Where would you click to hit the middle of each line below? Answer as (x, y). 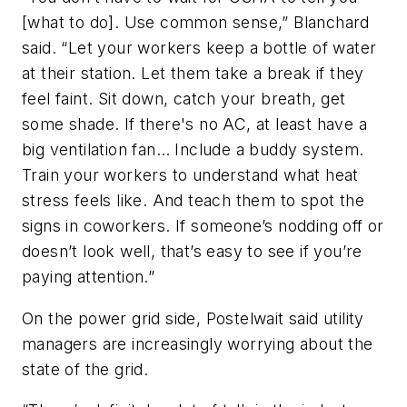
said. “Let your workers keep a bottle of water (199, 48)
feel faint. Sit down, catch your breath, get (184, 99)
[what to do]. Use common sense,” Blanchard (196, 23)
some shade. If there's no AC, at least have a (194, 124)
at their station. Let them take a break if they (193, 74)
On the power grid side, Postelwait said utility (193, 318)
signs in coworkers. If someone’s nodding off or (203, 226)
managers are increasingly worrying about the (198, 343)
